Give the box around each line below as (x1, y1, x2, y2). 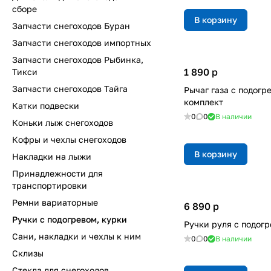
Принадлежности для (12, 168, 103, 178)
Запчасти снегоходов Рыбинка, (12, 54, 143, 65)
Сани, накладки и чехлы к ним (12, 231, 141, 241)
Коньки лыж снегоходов (12, 117, 113, 128)
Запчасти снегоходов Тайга (12, 83, 128, 94)
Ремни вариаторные (12, 197, 98, 207)
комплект (184, 97, 223, 107)
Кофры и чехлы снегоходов (12, 134, 126, 145)
